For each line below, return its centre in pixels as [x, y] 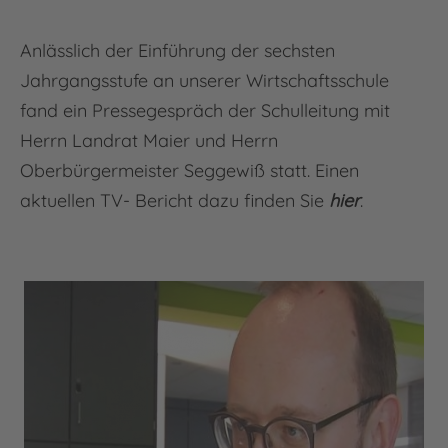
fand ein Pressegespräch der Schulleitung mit [205, 111]
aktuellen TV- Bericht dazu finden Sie [174, 201]
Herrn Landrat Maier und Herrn [149, 141]
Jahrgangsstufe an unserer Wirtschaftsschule [204, 81]
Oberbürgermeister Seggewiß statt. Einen [189, 171]
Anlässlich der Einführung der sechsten [177, 51]
